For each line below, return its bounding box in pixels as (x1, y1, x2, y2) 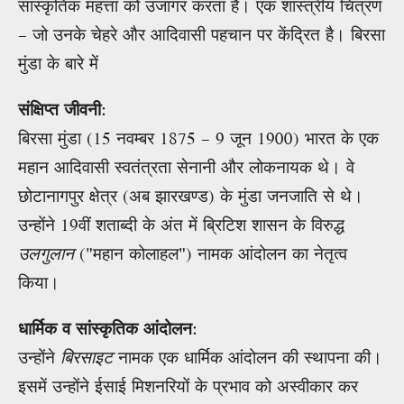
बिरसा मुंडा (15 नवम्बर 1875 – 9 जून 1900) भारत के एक (18, 128, 379, 150)
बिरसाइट (60, 347, 113, 369)
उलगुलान (18, 243, 74, 265)
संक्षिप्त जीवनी (18, 99, 101, 121)
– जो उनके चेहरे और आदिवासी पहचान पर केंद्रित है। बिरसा (18, 23, 385, 45)
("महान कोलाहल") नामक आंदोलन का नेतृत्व (74, 243, 347, 265)
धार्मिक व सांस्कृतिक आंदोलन (18, 318, 192, 340)
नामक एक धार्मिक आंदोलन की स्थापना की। (113, 347, 382, 369)
